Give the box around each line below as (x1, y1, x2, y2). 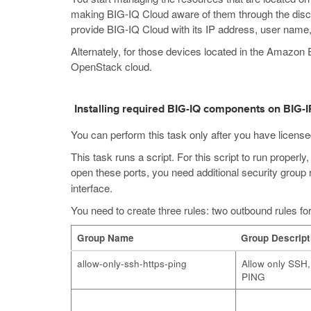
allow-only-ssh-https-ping (77, 257, 187, 270)
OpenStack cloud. (71, 59, 152, 74)
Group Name (77, 231, 134, 244)
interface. (71, 180, 112, 195)
